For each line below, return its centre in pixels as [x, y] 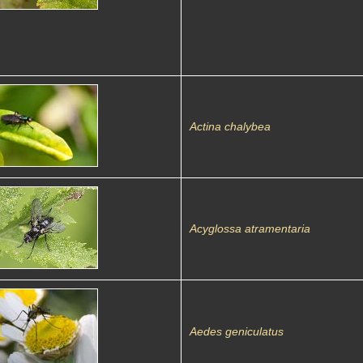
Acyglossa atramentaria [250, 228]
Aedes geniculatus [237, 331]
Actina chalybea [230, 126]
